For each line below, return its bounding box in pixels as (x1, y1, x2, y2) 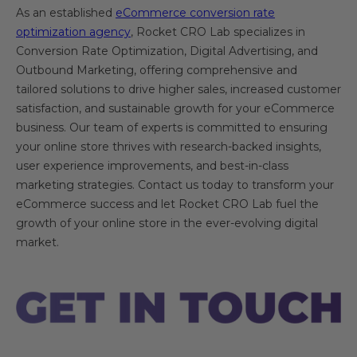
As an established (16, 6, 116, 21)
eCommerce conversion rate (116, 6, 275, 21)
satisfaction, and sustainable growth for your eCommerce (16, 101, 335, 116)
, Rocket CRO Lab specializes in (131, 25, 305, 40)
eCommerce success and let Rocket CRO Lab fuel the (16, 197, 319, 212)
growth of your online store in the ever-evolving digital (16, 216, 318, 231)
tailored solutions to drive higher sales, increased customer (16, 82, 341, 97)
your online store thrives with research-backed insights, (16, 139, 321, 155)
